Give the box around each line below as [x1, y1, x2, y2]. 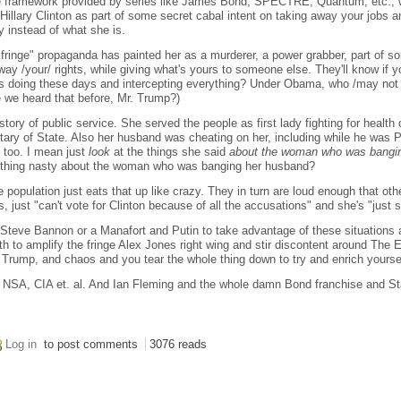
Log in [5, 337, 38, 351]
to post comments [40, 337, 139, 351]
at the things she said [110, 145, 230, 159]
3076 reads [149, 337, 208, 351]
